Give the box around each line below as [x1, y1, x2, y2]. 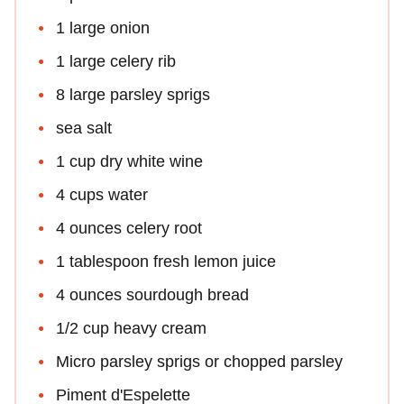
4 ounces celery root [56, 218, 202, 237]
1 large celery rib [56, 51, 176, 70]
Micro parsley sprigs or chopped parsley [56, 352, 343, 371]
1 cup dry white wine [56, 151, 203, 170]
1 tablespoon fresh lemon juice [56, 252, 276, 271]
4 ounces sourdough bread [56, 285, 249, 304]
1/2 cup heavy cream [56, 318, 207, 337]
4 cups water [56, 185, 148, 204]
